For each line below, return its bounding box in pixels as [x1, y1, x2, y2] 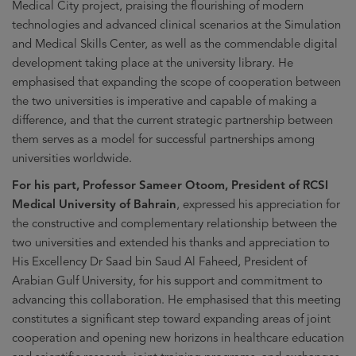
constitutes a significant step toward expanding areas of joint [12, 311, 331, 326]
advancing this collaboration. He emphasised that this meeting [12, 292, 341, 307]
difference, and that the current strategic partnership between [12, 112, 333, 127]
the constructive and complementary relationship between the [12, 215, 337, 230]
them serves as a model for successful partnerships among [12, 131, 315, 146]
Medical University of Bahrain [12, 196, 176, 211]
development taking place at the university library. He [12, 55, 293, 70]
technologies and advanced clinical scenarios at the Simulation [12, 17, 341, 32]
